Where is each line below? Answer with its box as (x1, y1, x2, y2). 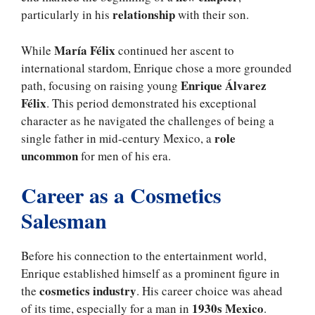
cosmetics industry (39, 282, 136, 300)
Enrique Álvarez (181, 76, 266, 94)
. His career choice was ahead (136, 283, 283, 300)
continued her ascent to (115, 41, 234, 58)
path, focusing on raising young (21, 77, 181, 94)
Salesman (21, 205, 107, 236)
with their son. (178, 6, 253, 23)
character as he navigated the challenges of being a (21, 112, 274, 129)
